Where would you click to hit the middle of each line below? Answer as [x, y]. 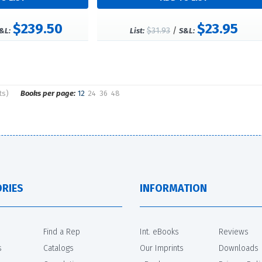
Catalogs [58, 248]
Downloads [239, 248]
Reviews [234, 232]
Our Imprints [162, 248]
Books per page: [48, 94]
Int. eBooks [159, 232]
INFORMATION [173, 189]
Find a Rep [62, 232]
